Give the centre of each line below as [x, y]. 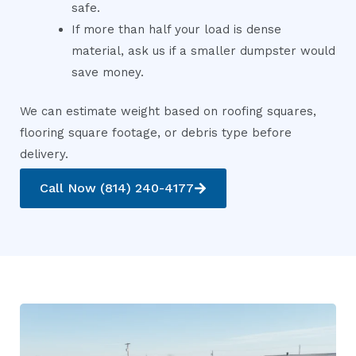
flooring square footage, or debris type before [156, 133]
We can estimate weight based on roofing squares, [168, 112]
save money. [108, 72]
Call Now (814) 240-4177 [117, 188]
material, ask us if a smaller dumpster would [203, 50]
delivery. [44, 155]
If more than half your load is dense [176, 29]
